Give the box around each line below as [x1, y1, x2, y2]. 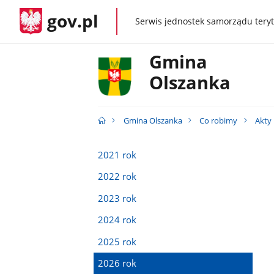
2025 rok [97, 235, 136, 248]
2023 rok [97, 191, 136, 204]
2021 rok [97, 148, 136, 161]
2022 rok [97, 170, 136, 183]
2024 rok [97, 213, 136, 226]
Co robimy [199, 115, 238, 127]
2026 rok [97, 257, 136, 270]
